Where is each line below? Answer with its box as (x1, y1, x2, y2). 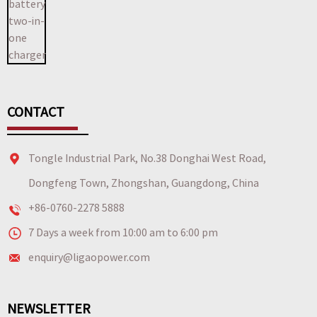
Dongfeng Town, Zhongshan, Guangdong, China (28, 175, 259, 190)
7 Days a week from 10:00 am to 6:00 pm (28, 224, 218, 239)
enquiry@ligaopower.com (28, 249, 150, 264)
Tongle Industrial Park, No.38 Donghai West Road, (28, 150, 266, 165)
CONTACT (7, 102, 64, 120)
